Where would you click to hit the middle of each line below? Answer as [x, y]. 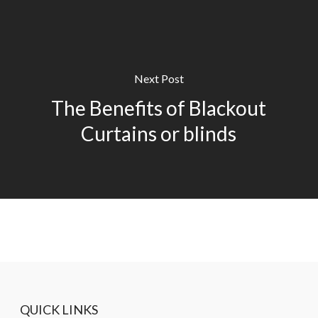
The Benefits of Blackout [159, 108]
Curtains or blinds [159, 133]
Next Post [159, 78]
